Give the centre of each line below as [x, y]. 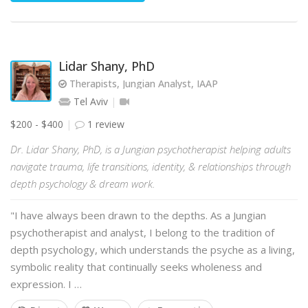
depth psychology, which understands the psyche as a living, [153, 250]
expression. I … [46, 284]
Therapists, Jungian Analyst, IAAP [142, 84]
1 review [104, 124]
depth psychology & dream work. [82, 184]
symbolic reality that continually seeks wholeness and [136, 267]
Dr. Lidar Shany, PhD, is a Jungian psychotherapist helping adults [151, 149]
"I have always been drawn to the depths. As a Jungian [138, 215]
